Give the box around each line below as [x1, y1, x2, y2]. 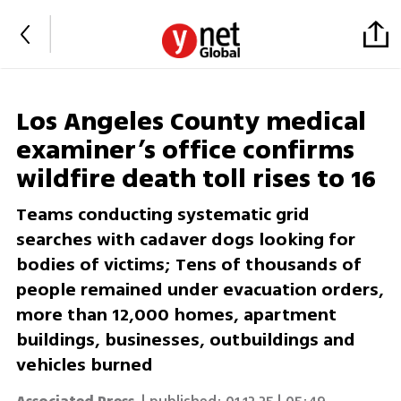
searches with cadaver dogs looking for [15, 226, 355, 253]
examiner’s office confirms [15, 132, 354, 170]
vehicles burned [15, 352, 158, 379]
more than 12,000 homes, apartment [15, 302, 337, 328]
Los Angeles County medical [15, 103, 366, 141]
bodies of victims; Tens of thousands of [15, 252, 362, 278]
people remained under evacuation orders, [15, 277, 384, 303]
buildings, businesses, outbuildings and [15, 327, 355, 354]
